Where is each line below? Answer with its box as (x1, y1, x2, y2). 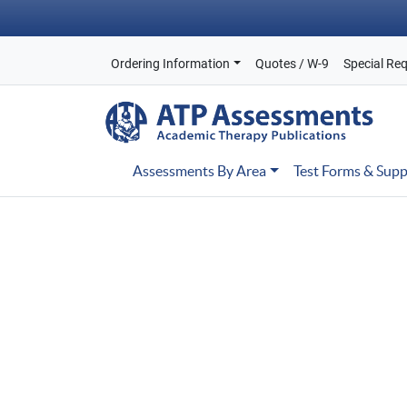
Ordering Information (111, 56, 230, 71)
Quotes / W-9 (254, 56, 329, 71)
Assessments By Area (133, 163, 266, 179)
